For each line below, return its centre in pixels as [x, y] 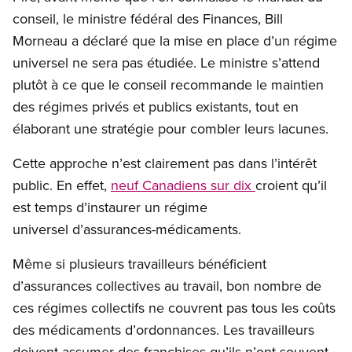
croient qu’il [291, 185]
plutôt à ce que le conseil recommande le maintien [168, 85]
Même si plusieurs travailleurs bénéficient [139, 264]
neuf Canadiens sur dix [183, 185]
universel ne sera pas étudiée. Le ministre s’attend [166, 63]
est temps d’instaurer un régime [110, 207]
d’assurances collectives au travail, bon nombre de [167, 286]
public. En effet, [62, 185]
